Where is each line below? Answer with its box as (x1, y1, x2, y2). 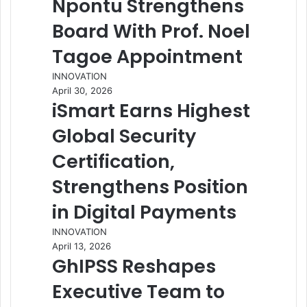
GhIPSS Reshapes (52, 254, 216, 279)
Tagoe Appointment (52, 44, 243, 69)
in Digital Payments (52, 199, 236, 225)
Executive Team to (52, 279, 225, 304)
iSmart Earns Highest (52, 98, 250, 123)
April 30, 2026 (52, 85, 112, 96)
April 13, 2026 (52, 241, 111, 251)
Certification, (52, 149, 175, 174)
